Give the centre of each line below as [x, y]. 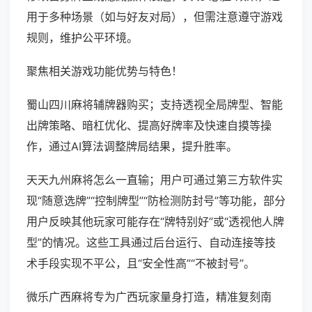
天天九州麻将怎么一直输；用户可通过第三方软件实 [155, 180]
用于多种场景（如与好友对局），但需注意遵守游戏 [155, 17]
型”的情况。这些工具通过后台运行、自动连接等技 [151, 243]
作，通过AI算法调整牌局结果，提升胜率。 [132, 147]
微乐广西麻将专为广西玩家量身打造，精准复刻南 [149, 297]
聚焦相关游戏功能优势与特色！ [104, 71]
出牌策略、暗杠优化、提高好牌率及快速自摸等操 [149, 126]
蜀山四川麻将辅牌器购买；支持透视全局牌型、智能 [155, 105]
